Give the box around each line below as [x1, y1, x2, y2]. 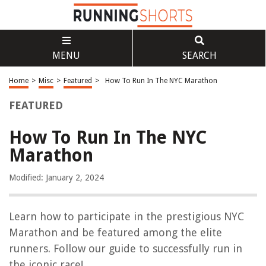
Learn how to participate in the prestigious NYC [9, 210, 244, 223]
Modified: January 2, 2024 [9, 173, 104, 182]
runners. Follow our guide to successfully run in [9, 242, 242, 255]
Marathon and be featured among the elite [9, 226, 222, 239]
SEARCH [182, 50, 217, 61]
